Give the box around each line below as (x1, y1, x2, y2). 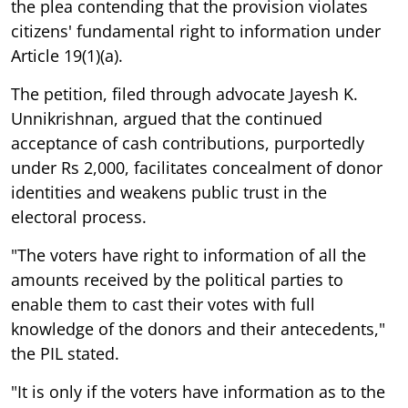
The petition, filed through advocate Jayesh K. (11, 82, 358, 105)
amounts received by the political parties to (11, 268, 343, 291)
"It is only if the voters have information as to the (11, 380, 385, 403)
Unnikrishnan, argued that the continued (11, 107, 322, 129)
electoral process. (11, 205, 147, 228)
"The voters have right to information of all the (11, 243, 366, 266)
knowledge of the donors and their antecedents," (11, 317, 385, 340)
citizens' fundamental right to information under (11, 19, 381, 42)
